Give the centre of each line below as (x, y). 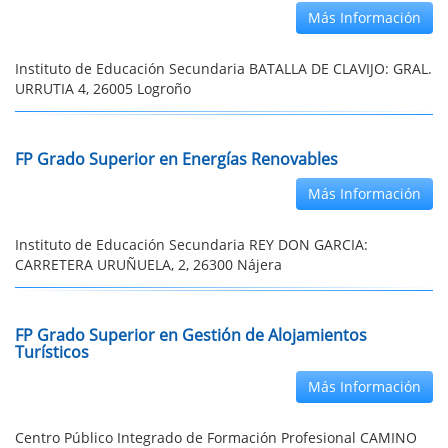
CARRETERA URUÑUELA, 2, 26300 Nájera (148, 264)
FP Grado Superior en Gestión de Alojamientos (191, 335)
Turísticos (52, 352)
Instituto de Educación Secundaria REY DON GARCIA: (191, 244)
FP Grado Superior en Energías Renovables (176, 159)
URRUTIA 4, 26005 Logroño (103, 88)
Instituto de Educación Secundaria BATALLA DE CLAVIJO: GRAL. (223, 68)
